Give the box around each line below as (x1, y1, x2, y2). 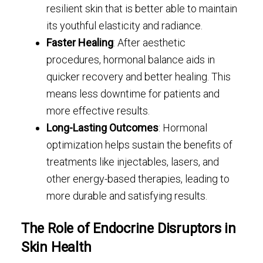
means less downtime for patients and (46, 87, 220, 100)
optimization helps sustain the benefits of (46, 139, 233, 151)
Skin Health (21, 239, 92, 256)
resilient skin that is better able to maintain (46, 2, 238, 15)
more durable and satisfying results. (46, 190, 208, 203)
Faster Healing (46, 36, 114, 49)
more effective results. (46, 104, 150, 117)
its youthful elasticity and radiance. (46, 19, 203, 32)
